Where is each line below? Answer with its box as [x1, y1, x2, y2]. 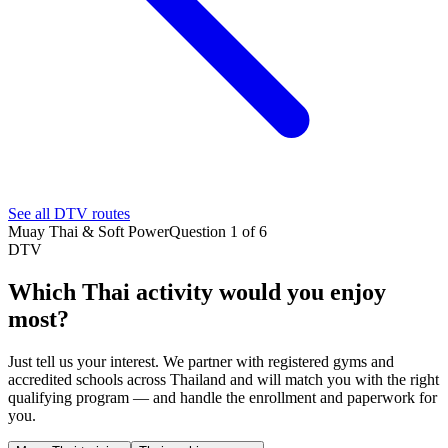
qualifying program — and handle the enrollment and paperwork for [8, 388, 437, 406]
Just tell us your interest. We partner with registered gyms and [8, 352, 394, 370]
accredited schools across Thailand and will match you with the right [8, 370, 439, 388]
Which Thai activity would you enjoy [8, 279, 386, 305]
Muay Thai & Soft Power [8, 223, 169, 241]
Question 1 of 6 [169, 223, 267, 241]
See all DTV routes [8, 205, 130, 223]
